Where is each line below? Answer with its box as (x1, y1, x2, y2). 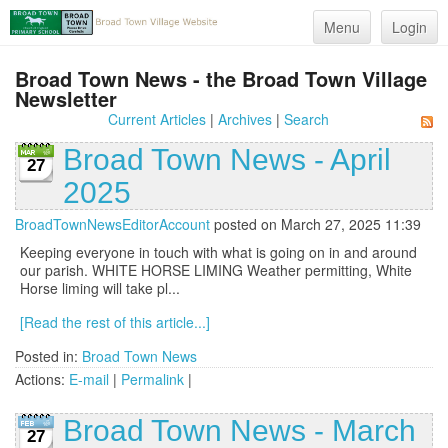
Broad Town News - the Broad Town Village (15, 64, 427, 94)
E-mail (69, 369, 109, 390)
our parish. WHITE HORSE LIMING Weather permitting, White (20, 260, 412, 281)
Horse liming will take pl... (20, 278, 180, 299)
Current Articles (107, 109, 206, 130)
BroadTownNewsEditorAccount (15, 214, 210, 235)
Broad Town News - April (63, 143, 391, 177)
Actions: (15, 369, 69, 390)
